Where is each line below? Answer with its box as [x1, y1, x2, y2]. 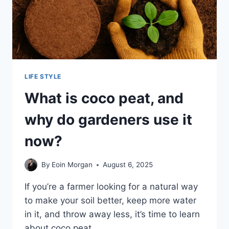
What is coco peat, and [25, 89, 184, 107]
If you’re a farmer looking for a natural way [25, 181, 198, 192]
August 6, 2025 [103, 161, 153, 169]
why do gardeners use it [25, 110, 192, 128]
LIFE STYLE [25, 72, 61, 80]
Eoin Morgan [52, 161, 93, 169]
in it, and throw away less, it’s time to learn [25, 209, 200, 220]
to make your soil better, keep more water [25, 195, 196, 206]
